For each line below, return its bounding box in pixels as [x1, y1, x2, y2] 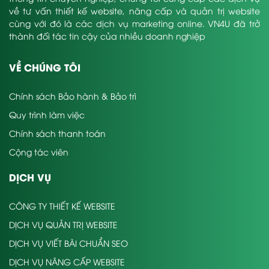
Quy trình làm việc [9, 109, 85, 121]
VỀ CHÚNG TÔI [9, 60, 80, 74]
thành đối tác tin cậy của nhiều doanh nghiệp [9, 30, 205, 42]
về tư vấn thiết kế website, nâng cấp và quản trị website [9, 5, 260, 17]
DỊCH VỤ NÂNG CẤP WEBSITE [9, 256, 125, 268]
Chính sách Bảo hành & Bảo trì [9, 90, 136, 102]
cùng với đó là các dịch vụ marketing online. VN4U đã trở [9, 17, 260, 29]
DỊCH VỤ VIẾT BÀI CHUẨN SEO [9, 237, 128, 249]
